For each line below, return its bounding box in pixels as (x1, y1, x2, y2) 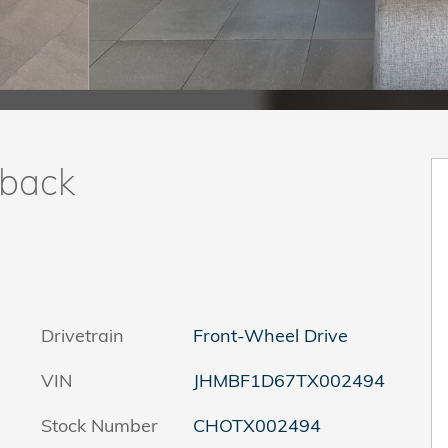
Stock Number (41, 413, 158, 437)
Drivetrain (41, 323, 124, 347)
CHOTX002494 (192, 413, 321, 437)
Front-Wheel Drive (192, 323, 349, 347)
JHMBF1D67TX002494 (192, 368, 385, 392)
